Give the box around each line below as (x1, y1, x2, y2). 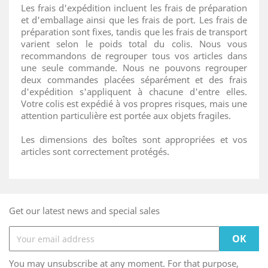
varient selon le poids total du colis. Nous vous (21, 38, 247, 50)
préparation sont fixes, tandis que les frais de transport (21, 26, 247, 38)
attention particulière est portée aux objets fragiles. (21, 109, 231, 121)
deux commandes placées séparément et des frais (21, 74, 247, 86)
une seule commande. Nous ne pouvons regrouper (21, 62, 247, 74)
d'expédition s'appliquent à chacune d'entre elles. (21, 86, 247, 98)
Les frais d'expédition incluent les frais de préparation (21, 2, 247, 14)
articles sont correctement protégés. (21, 145, 169, 157)
